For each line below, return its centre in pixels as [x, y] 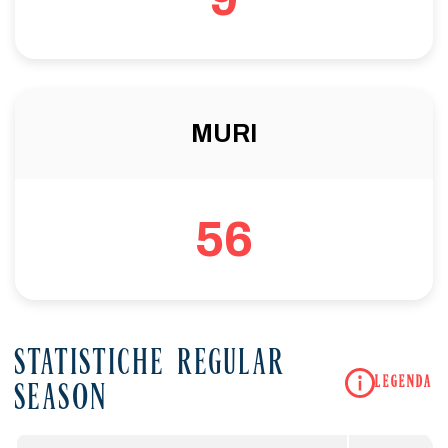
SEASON [61, 400]
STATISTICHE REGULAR [150, 365]
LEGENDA [404, 382]
